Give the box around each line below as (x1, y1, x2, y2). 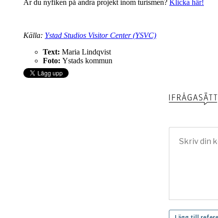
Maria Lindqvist (62, 48, 111, 56)
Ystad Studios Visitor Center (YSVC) (45, 31, 156, 40)
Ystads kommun (62, 56, 112, 65)
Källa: (23, 31, 45, 40)
